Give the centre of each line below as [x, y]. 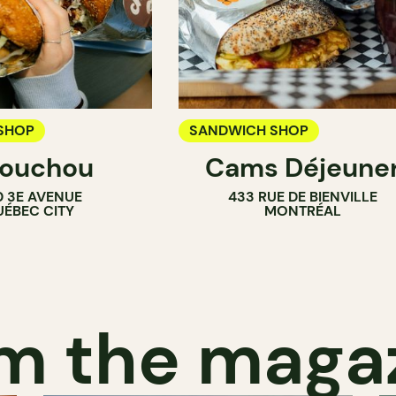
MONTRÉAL [302, 211]
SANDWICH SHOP [249, 131]
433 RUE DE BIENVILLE [302, 197]
